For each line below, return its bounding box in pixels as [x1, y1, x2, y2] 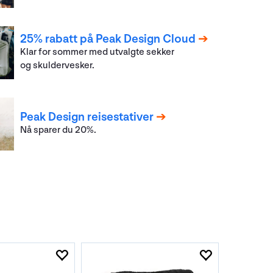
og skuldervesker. [20, 60, 95, 72]
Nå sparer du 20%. [20, 124, 97, 136]
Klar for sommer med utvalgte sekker [20, 46, 175, 58]
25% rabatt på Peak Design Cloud [20, 32, 196, 47]
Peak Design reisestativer [20, 110, 154, 125]
